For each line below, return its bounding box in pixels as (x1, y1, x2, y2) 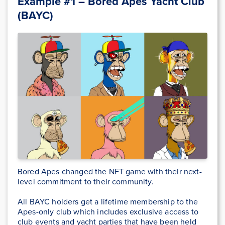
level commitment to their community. (18, 176, 156, 188)
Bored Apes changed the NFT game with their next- (18, 166, 202, 178)
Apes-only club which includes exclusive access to (18, 206, 198, 218)
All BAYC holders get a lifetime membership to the (18, 196, 198, 208)
